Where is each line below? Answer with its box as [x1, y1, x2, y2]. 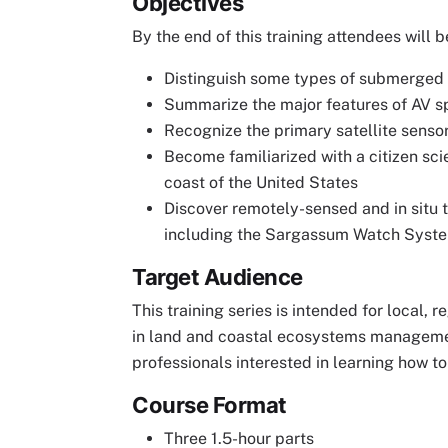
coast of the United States [164, 172, 358, 192]
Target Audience [132, 263, 303, 290]
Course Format [132, 391, 287, 418]
